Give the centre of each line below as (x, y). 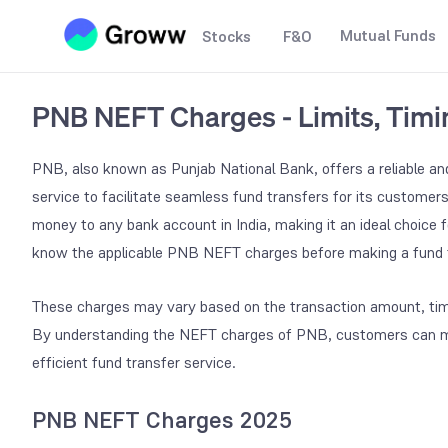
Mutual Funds (388, 35)
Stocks (226, 36)
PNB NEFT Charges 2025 (162, 419)
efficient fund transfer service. (134, 362)
